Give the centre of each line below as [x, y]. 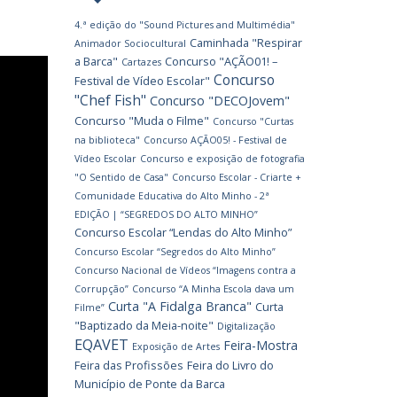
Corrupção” [101, 289]
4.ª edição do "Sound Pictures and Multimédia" [184, 25]
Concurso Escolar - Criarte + [236, 177]
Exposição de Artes [175, 346]
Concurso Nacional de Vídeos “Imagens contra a [185, 270]
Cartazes [141, 62]
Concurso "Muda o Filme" [141, 121]
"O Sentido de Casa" [121, 177]
